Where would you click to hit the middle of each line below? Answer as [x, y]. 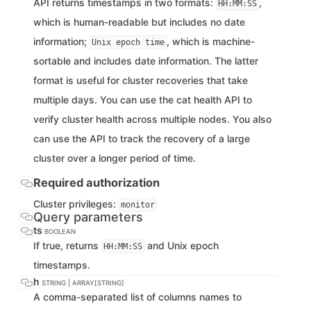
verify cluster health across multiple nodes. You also [152, 119]
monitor [138, 205]
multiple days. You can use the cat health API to [143, 100]
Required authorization [96, 183]
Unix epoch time [128, 42]
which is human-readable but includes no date [139, 22]
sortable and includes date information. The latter [146, 61]
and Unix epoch [182, 245]
